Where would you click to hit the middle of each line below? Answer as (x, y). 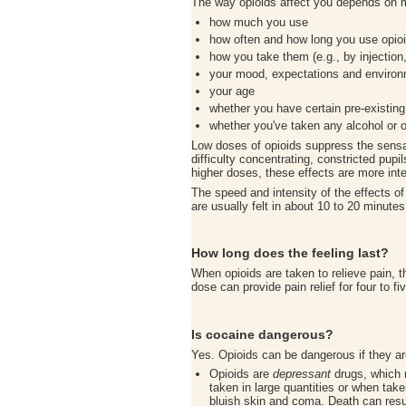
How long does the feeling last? (290, 253)
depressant (302, 374)
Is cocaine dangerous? (262, 334)
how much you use (259, 23)
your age (232, 92)
